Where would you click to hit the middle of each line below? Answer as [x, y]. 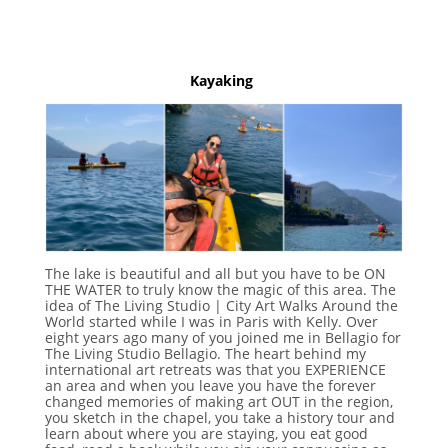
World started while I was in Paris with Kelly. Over [211, 322]
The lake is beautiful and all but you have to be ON [215, 274]
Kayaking [224, 80]
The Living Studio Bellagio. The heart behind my [205, 354]
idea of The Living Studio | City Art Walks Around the [221, 306]
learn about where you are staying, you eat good [206, 434]
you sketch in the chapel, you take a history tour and [219, 418]
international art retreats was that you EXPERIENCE [215, 370]
